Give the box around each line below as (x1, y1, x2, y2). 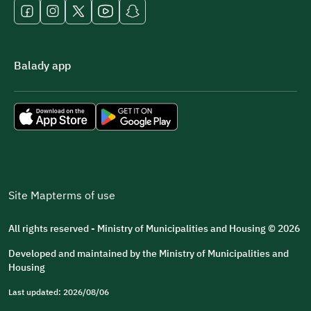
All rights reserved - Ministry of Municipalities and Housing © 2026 (8, 221, 300, 236)
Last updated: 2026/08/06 (8, 285, 109, 299)
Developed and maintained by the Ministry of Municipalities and (8, 246, 289, 261)
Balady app (14, 57, 71, 74)
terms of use (52, 187, 115, 204)
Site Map (8, 187, 52, 204)
